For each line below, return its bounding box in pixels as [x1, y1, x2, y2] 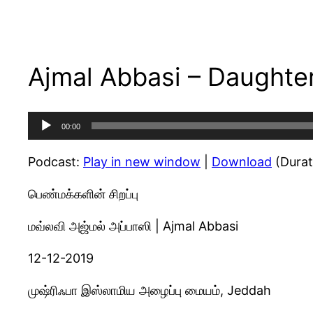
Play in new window [83, 154, 201, 169]
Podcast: [28, 154, 83, 169]
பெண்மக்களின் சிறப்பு [28, 186, 138, 201]
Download [212, 154, 272, 169]
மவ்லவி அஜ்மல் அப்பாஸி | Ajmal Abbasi [28, 218, 238, 233]
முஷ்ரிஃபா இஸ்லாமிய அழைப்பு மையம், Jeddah [28, 282, 271, 298]
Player [27, 132, 64, 147]
